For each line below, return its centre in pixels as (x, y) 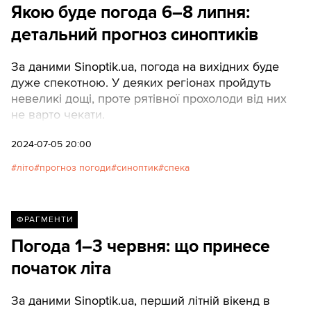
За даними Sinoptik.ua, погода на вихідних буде (145, 66)
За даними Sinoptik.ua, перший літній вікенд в (141, 301)
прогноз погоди (75, 168)
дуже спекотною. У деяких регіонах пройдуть (141, 82)
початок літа (61, 269)
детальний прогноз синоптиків (135, 35)
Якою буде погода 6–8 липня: (131, 13)
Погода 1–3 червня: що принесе (141, 247)
